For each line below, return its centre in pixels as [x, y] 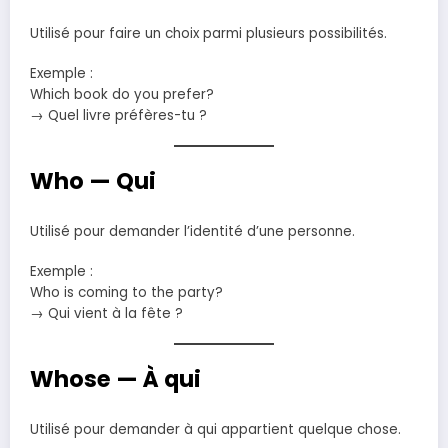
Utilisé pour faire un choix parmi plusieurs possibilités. [208, 33]
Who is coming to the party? [126, 292]
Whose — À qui [115, 379]
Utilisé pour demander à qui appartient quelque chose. [215, 429]
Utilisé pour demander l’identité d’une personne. [192, 231]
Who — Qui [93, 181]
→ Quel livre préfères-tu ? [118, 115]
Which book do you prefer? [122, 94]
